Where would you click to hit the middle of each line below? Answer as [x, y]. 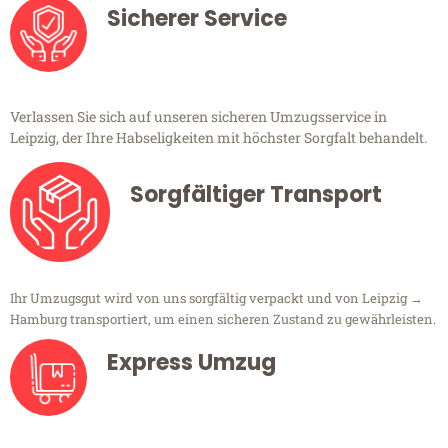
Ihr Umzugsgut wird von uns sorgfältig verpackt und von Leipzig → [216, 298]
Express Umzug [191, 363]
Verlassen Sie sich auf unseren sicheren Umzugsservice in [198, 117]
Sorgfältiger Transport [256, 195]
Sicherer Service [197, 19]
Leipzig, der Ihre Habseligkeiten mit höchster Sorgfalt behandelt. [218, 138]
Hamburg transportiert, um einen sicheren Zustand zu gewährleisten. [223, 319]
